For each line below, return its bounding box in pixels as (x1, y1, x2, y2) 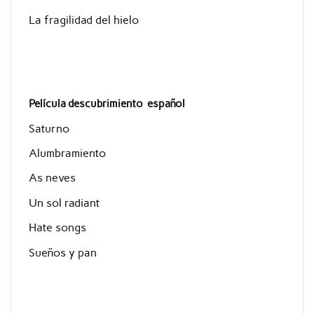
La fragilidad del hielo (28, 13, 139, 27)
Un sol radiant (28, 196, 100, 210)
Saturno (28, 121, 69, 135)
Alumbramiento (28, 146, 106, 160)
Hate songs (28, 221, 86, 235)
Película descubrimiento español (28, 97, 185, 111)
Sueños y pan (28, 245, 97, 259)
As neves (28, 171, 76, 185)
